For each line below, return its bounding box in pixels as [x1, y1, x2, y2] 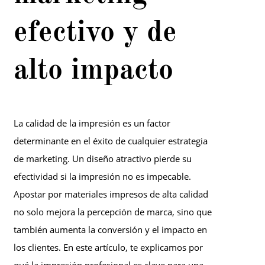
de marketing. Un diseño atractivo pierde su [14, 153, 192, 165]
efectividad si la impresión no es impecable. [14, 170, 191, 183]
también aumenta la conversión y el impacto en [14, 224, 207, 236]
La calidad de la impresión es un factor [14, 117, 170, 130]
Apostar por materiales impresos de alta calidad [14, 188, 208, 201]
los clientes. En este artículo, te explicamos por [14, 241, 203, 254]
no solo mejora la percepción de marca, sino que [14, 206, 212, 218]
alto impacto [14, 56, 173, 86]
